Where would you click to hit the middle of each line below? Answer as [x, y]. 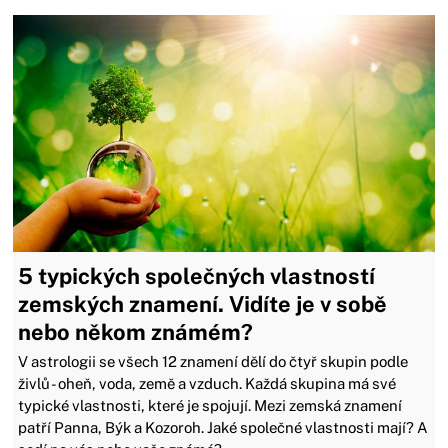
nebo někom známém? [136, 331]
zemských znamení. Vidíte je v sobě [203, 303]
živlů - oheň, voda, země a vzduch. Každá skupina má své [207, 383]
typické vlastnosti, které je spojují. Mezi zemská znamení [210, 405]
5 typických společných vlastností [197, 275]
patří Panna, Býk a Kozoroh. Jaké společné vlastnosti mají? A [223, 427]
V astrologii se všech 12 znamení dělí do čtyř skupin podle [213, 361]
